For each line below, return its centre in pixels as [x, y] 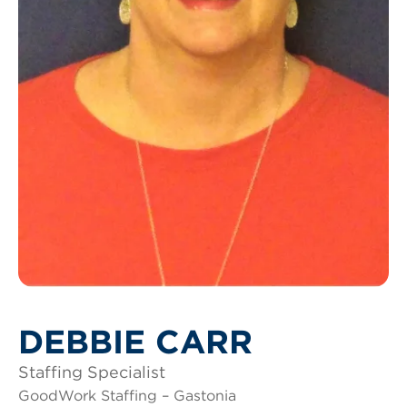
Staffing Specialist [92, 372]
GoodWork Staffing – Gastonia [127, 395]
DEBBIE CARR [135, 341]
